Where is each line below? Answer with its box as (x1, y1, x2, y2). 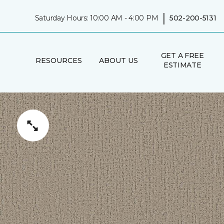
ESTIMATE (163, 60, 201, 69)
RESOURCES (35, 55, 82, 65)
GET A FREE (160, 51, 204, 60)
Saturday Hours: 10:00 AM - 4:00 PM (34, 13, 158, 22)
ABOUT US (98, 55, 138, 65)
